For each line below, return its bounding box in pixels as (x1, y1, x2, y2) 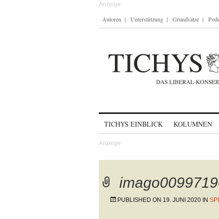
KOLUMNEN (174, 119, 212, 129)
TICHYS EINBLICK (104, 119, 163, 129)
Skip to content (99, 115, 150, 124)
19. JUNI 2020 (163, 197, 201, 203)
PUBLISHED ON (117, 197, 163, 203)
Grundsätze (173, 15, 199, 23)
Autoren (102, 15, 121, 23)
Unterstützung (131, 15, 163, 23)
